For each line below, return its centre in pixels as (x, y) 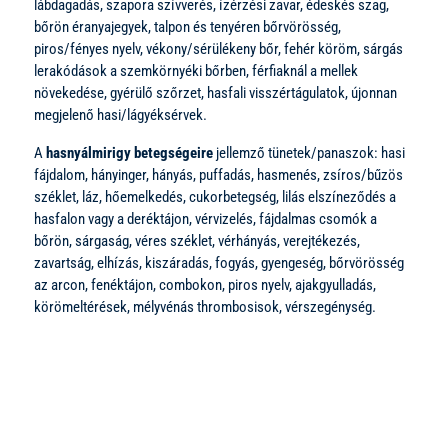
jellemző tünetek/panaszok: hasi (309, 152)
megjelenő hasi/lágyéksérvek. (120, 114)
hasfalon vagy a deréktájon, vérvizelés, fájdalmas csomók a (205, 218)
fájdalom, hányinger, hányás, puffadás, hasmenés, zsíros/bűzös (218, 174)
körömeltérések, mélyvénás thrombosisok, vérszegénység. (205, 306)
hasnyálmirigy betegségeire (129, 152)
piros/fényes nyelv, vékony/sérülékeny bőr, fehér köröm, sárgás (218, 48)
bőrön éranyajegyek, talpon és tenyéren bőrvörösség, (187, 26)
